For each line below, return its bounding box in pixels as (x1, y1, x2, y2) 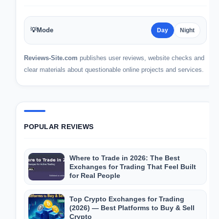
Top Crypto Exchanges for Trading (69, 195, 184, 203)
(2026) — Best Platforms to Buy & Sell (69, 204, 195, 212)
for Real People (69, 172, 120, 179)
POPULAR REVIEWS (24, 123, 94, 131)
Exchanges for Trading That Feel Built (69, 163, 196, 171)
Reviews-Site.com (24, 54, 78, 62)
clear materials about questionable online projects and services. (24, 66, 204, 73)
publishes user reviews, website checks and (78, 54, 204, 62)
